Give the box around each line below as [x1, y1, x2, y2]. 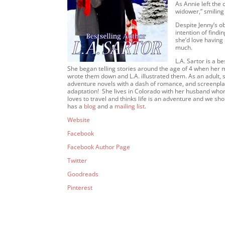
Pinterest [67, 183, 93, 192]
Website [67, 116, 90, 124]
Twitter [67, 156, 87, 165]
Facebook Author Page [67, 143, 131, 151]
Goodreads [67, 170, 99, 178]
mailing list [113, 102, 145, 110]
